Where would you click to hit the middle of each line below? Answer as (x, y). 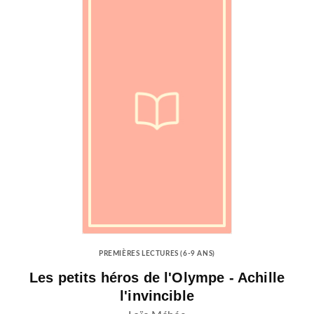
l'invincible (157, 295)
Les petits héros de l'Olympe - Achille (157, 277)
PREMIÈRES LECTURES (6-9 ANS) (157, 253)
